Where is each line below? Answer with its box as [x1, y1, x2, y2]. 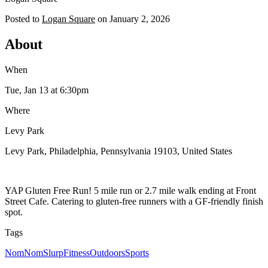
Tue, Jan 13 [5, 84, 48, 95]
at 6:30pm [48, 84, 89, 95]
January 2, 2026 [109, 13, 170, 24]
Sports [125, 247, 149, 258]
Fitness [63, 247, 90, 258]
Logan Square [42, 13, 95, 24]
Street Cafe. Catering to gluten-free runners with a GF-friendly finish [5, 196, 263, 206]
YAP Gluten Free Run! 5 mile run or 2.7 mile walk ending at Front [5, 185, 256, 196]
